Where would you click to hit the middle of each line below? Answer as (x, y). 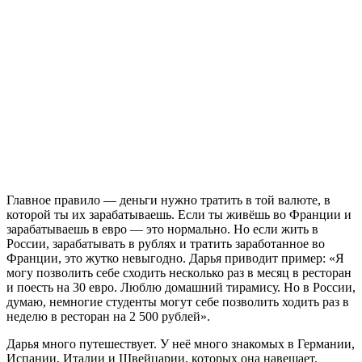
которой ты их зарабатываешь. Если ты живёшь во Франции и (179, 215)
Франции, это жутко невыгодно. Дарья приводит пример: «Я (175, 259)
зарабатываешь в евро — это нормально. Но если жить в (162, 229)
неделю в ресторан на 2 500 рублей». (108, 317)
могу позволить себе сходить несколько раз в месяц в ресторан (179, 273)
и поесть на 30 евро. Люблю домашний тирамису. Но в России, (181, 288)
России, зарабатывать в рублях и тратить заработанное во (166, 244)
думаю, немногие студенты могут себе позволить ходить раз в (178, 302)
